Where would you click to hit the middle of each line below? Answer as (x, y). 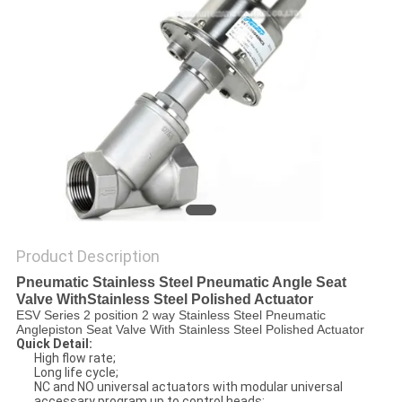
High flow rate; (74, 358)
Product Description (87, 257)
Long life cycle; (76, 373)
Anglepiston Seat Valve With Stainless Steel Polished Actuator (190, 330)
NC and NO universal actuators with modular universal (188, 387)
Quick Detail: (54, 344)
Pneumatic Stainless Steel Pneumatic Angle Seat (181, 283)
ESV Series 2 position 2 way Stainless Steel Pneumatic (170, 315)
